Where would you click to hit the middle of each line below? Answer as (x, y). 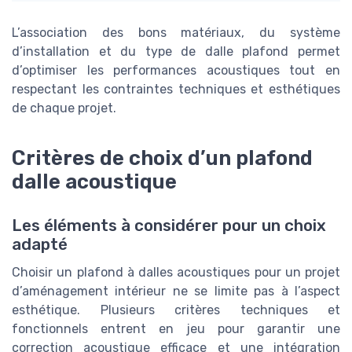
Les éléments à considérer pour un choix (169, 225)
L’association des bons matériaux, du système (176, 32)
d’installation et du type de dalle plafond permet (176, 51)
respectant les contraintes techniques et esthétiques (176, 89)
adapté (40, 244)
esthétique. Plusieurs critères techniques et (176, 310)
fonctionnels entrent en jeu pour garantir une (176, 328)
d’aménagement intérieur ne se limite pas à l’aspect (176, 291)
